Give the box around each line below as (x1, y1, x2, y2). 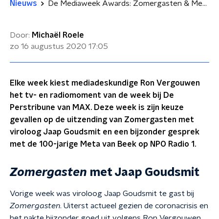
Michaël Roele (32, 31, 84, 39)
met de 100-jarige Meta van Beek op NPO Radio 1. (10, 140, 196, 148)
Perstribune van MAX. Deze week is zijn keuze (10, 104, 184, 111)
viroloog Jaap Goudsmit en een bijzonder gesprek (10, 128, 199, 136)
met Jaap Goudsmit (87, 167, 199, 178)
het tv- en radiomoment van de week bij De (10, 91, 174, 99)
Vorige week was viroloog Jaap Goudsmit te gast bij (10, 190, 194, 197)
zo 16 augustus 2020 (10, 43, 87, 50)
